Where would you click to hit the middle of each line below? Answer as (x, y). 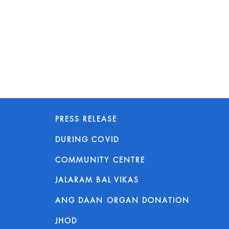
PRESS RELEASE (86, 119)
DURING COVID (87, 139)
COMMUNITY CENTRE (100, 159)
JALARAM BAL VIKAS (97, 179)
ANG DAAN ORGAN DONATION (122, 200)
